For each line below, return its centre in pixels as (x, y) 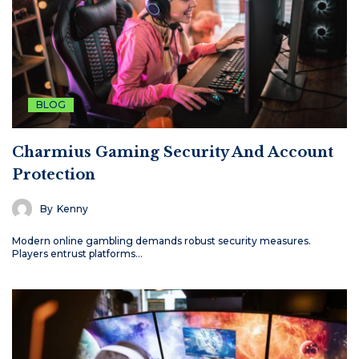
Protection (54, 175)
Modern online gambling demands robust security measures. (161, 241)
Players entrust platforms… (77, 254)
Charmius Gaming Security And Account (173, 153)
